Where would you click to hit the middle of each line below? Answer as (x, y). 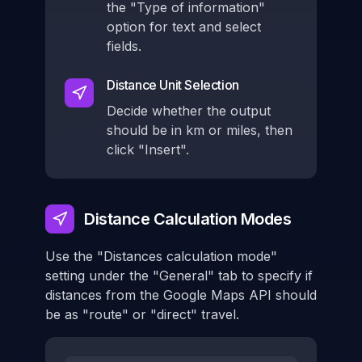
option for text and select (184, 27)
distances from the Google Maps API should (181, 295)
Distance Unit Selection (173, 85)
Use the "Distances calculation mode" (161, 256)
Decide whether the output (189, 111)
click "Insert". (148, 149)
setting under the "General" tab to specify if (179, 276)
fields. (124, 46)
